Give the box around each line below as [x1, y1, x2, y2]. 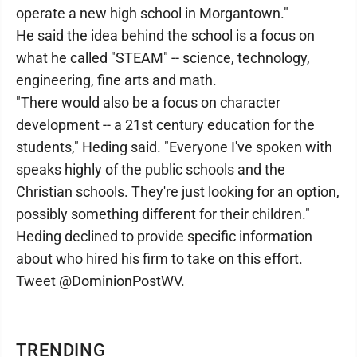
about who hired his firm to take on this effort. [16, 250, 303, 267]
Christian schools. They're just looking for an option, [16, 183, 339, 200]
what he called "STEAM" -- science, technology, [16, 49, 310, 66]
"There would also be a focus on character [16, 94, 280, 111]
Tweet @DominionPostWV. [16, 273, 185, 289]
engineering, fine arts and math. [16, 72, 217, 88]
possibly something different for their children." [16, 206, 310, 222]
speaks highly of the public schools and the [16, 161, 285, 178]
